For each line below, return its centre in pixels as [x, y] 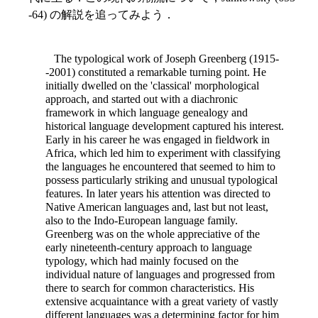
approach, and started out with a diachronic [142, 99]
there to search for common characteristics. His [150, 288]
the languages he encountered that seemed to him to [160, 167]
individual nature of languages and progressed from [160, 275]
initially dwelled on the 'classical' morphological [152, 86]
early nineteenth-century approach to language [149, 248]
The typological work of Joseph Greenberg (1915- [162, 59]
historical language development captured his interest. [165, 126]
